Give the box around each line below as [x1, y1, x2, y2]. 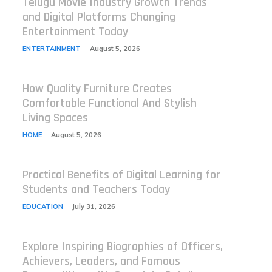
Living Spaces [22, 110, 88, 126]
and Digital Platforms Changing [22, 9, 175, 25]
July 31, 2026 [72, 202, 115, 211]
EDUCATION [22, 202, 63, 211]
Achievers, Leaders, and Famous [22, 253, 180, 269]
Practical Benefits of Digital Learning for [22, 167, 220, 183]
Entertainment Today [22, 24, 128, 39]
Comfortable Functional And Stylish [22, 95, 197, 111]
